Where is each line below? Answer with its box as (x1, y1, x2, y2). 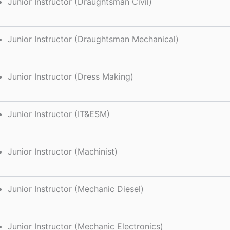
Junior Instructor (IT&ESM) (8, 108, 110, 119)
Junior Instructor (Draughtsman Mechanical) (8, 33, 179, 44)
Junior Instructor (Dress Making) (8, 71, 133, 82)
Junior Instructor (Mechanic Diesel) (8, 183, 144, 194)
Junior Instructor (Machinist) (8, 146, 118, 157)
